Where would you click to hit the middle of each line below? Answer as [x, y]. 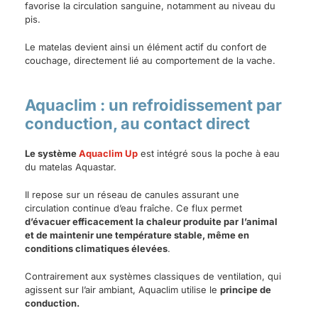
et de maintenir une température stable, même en [137, 235]
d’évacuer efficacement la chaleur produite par [132, 222]
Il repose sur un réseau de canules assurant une [132, 195]
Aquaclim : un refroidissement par [153, 105]
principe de [246, 290]
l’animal [259, 222]
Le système [52, 154]
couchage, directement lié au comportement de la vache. [150, 61]
